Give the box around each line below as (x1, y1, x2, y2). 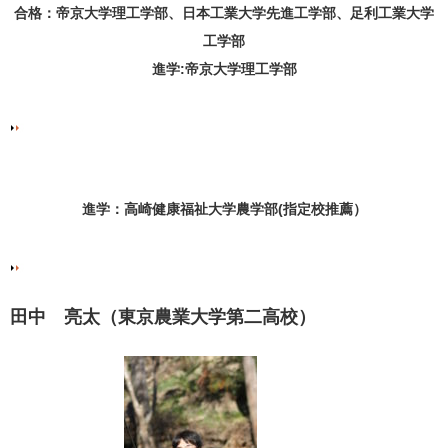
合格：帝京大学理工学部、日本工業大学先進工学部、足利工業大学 (14, 4, 434, 21)
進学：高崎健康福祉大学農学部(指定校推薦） (81, 200, 367, 217)
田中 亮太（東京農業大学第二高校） (10, 306, 316, 327)
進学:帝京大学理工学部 (151, 60, 297, 77)
